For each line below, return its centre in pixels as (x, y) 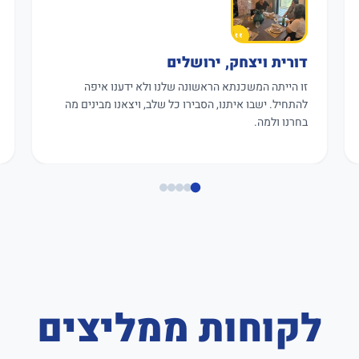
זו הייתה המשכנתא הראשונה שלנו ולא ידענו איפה (196, 87)
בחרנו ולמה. (280, 122)
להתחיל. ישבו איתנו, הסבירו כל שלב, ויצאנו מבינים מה (186, 105)
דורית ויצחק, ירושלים (237, 63)
